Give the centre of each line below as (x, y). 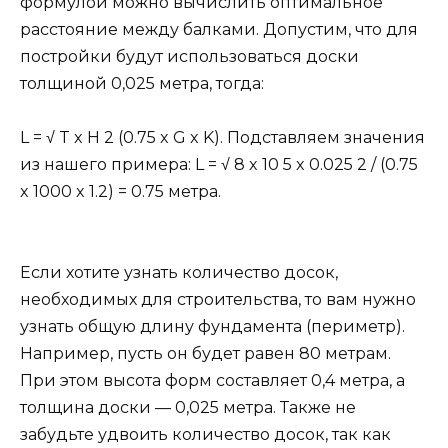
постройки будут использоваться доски (189, 56)
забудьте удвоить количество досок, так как (205, 435)
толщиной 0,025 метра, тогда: (142, 83)
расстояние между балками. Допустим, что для (219, 29)
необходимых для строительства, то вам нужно (218, 300)
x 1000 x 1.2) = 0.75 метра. (120, 191)
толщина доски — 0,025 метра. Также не (188, 408)
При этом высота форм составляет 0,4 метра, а (212, 381)
